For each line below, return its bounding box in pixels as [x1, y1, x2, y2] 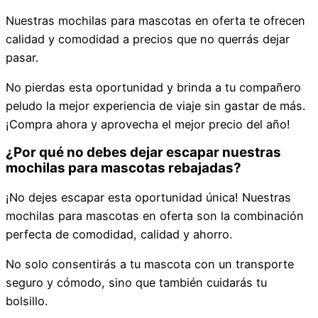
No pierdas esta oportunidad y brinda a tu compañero [6, 80, 301, 95]
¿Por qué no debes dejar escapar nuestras [6, 144, 281, 161]
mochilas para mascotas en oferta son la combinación [6, 208, 304, 223]
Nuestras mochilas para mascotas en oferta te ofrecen [6, 13, 305, 28]
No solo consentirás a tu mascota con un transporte [6, 256, 294, 271]
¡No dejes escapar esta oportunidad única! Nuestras [6, 190, 291, 204]
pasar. [6, 50, 42, 65]
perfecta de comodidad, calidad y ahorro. [6, 226, 236, 241]
